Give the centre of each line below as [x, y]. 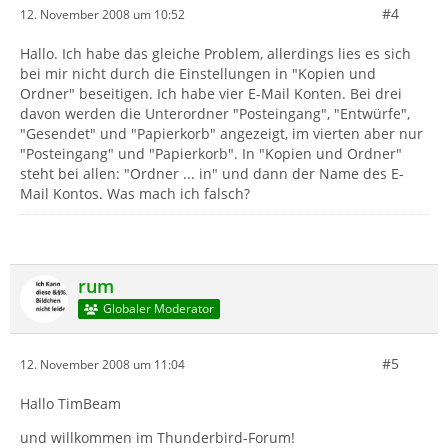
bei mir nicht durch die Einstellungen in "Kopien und [198, 73]
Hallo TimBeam [70, 403]
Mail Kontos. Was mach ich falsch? [135, 193]
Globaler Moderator [158, 309]
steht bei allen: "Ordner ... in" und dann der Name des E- [212, 173]
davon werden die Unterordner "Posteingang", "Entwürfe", [215, 113]
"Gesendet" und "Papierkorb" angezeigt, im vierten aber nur [221, 133]
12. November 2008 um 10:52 [102, 14]
